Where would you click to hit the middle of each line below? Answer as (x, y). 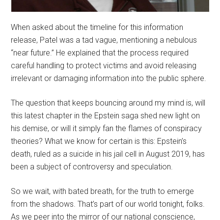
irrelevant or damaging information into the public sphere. (109, 78)
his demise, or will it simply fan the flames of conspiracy (107, 128)
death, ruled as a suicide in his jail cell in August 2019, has (108, 154)
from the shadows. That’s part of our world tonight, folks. (108, 204)
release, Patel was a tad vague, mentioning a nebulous (104, 40)
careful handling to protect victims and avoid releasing (104, 65)
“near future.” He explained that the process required (100, 53)
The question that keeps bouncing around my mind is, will (108, 103)
